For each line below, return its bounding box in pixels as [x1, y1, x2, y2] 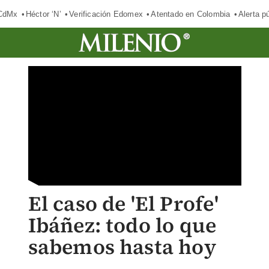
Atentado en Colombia [151, 9, 231, 19]
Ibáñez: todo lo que [28, 211, 217, 239]
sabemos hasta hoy [28, 233, 216, 261]
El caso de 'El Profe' [28, 190, 219, 217]
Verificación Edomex [69, 9, 143, 19]
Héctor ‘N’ [25, 9, 61, 19]
